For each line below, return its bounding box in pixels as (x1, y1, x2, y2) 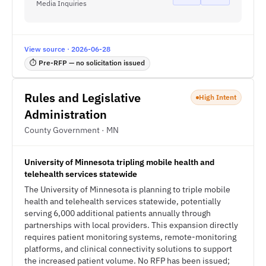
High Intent (199, 93, 236, 102)
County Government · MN (24, 125, 119, 135)
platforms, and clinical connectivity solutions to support (24, 243, 232, 254)
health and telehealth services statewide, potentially (24, 196, 221, 207)
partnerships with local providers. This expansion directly (24, 220, 238, 230)
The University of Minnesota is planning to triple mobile (24, 184, 230, 195)
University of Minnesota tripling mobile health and (24, 157, 214, 167)
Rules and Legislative (24, 90, 141, 106)
